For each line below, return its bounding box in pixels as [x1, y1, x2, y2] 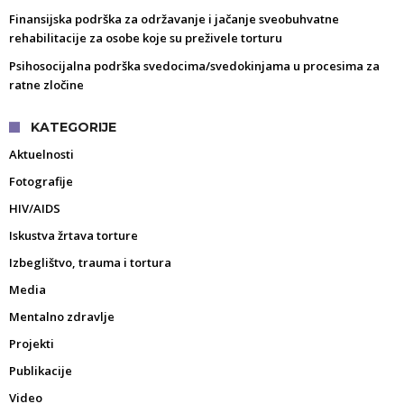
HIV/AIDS [9, 200, 60, 217]
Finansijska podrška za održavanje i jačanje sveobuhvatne [9, 11, 339, 28]
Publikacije [9, 363, 72, 380]
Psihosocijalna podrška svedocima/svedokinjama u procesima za [9, 58, 380, 75]
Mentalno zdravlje [9, 308, 115, 326]
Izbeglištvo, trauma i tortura [9, 254, 171, 271]
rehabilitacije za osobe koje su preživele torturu [9, 30, 282, 47]
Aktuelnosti [9, 146, 74, 163]
